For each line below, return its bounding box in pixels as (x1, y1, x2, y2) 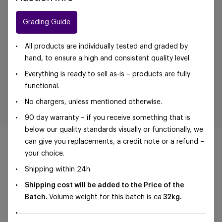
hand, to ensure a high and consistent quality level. (25, 55, 191, 62)
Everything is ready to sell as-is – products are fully (25, 71, 190, 78)
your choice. (25, 150, 64, 157)
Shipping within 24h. (25, 166, 92, 173)
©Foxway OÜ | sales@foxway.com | (36, 177, 152, 184)
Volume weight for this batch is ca (49, 194, 162, 201)
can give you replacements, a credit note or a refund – (25, 138, 204, 145)
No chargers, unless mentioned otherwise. (25, 99, 162, 106)
